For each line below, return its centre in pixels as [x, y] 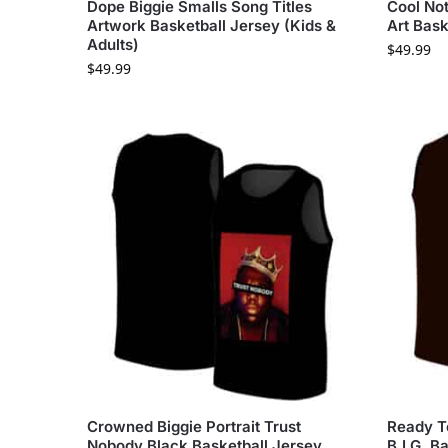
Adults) [113, 45]
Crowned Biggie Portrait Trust [194, 427]
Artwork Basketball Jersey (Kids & [211, 26]
